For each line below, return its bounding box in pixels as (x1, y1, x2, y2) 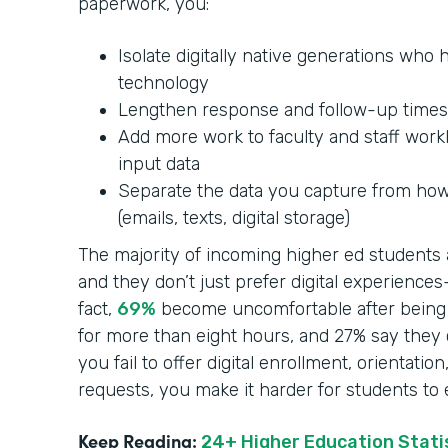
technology (118, 72, 209, 95)
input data (118, 153, 200, 176)
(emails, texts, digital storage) (118, 207, 350, 230)
